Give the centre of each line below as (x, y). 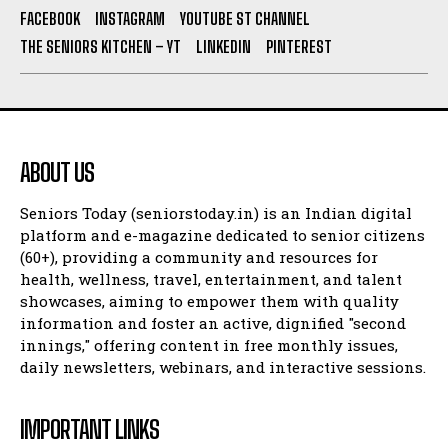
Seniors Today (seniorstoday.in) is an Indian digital (216, 212)
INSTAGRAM (130, 18)
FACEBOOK (50, 18)
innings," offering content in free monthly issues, (209, 344)
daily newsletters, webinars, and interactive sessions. (223, 366)
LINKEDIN (223, 46)
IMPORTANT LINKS (89, 429)
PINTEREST (299, 46)
